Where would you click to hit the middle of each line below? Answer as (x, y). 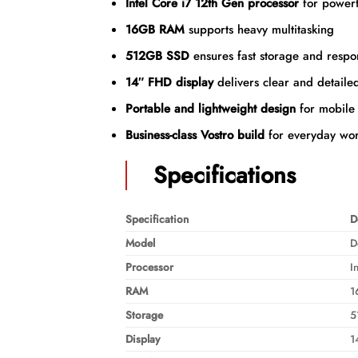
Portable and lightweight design (210, 109)
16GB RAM (155, 30)
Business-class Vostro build (195, 135)
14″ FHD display (169, 83)
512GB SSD (157, 56)
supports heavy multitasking (259, 30)
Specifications (225, 175)
